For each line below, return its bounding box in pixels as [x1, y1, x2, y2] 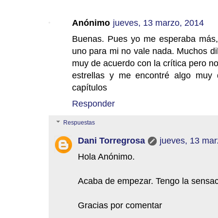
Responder [72, 98, 115, 109]
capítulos [72, 82, 107, 93]
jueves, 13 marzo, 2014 [113, 18, 204, 28]
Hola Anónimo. [78, 151, 135, 162]
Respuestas [63, 119, 95, 127]
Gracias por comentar [78, 200, 162, 211]
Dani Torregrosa [78, 135, 145, 146]
